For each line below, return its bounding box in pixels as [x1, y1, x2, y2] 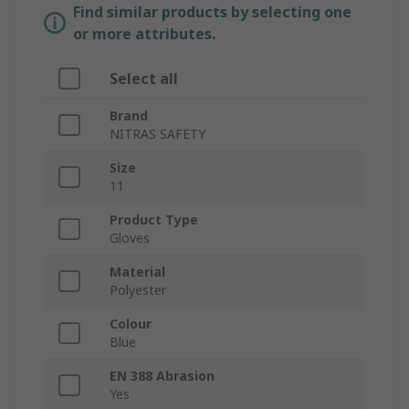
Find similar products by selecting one [73, 2, 351, 23]
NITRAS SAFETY [110, 125, 205, 143]
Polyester [110, 281, 166, 299]
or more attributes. [73, 24, 215, 45]
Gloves [110, 229, 150, 247]
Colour [110, 315, 152, 333]
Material [110, 263, 165, 281]
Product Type [110, 211, 198, 229]
